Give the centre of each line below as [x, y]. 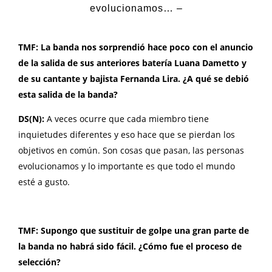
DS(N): [32, 119]
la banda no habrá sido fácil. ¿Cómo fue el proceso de [130, 246]
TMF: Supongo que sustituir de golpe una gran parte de [134, 231]
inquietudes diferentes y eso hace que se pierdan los [127, 135]
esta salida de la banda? [68, 95]
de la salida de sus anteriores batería [96, 63]
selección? [39, 262]
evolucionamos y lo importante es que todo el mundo [127, 166]
